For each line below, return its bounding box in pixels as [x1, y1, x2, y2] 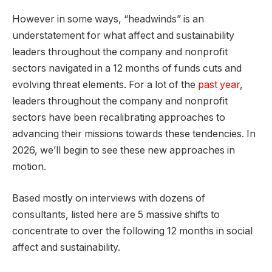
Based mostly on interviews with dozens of [12, 192, 205, 204]
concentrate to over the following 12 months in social [12, 225, 253, 237]
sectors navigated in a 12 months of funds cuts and [12, 63, 242, 75]
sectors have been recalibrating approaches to [12, 112, 225, 124]
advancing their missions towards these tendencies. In [12, 128, 256, 140]
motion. [12, 161, 49, 173]
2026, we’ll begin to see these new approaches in [12, 144, 235, 157]
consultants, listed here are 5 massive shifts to [12, 208, 220, 220]
